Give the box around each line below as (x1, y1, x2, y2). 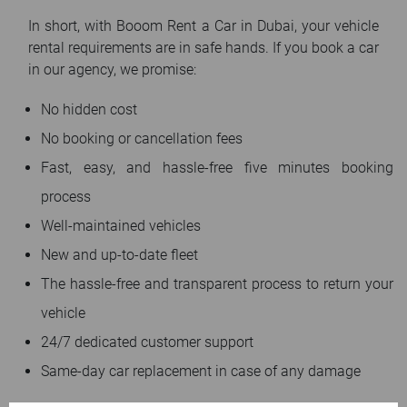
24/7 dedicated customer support (41, 333, 253, 351)
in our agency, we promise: (28, 61, 196, 78)
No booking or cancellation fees (41, 130, 243, 147)
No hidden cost (41, 101, 137, 118)
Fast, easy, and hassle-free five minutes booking (41, 159, 393, 176)
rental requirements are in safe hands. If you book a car (28, 39, 379, 56)
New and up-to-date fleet (41, 246, 198, 263)
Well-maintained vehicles (41, 217, 201, 234)
